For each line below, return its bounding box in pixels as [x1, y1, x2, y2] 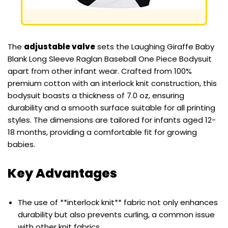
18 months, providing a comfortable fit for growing [8, 127, 197, 138]
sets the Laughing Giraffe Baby [95, 41, 214, 52]
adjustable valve [24, 41, 95, 52]
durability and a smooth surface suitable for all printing [8, 102, 215, 113]
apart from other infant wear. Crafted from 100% [8, 66, 192, 77]
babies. [8, 139, 35, 150]
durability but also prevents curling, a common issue [18, 209, 215, 220]
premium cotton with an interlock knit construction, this [8, 78, 217, 89]
